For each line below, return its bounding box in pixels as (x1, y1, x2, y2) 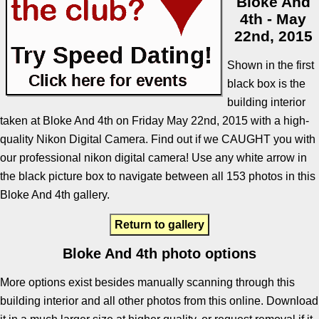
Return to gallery (115, 219, 204, 231)
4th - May (240, 11, 307, 27)
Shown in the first (227, 59, 315, 71)
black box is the (227, 78, 306, 90)
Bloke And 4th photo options (63, 246, 256, 261)
